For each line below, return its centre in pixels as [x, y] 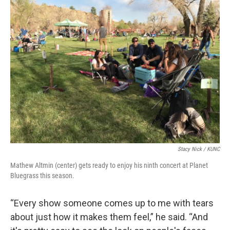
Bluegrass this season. [42, 175]
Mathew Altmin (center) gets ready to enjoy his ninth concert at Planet [109, 165]
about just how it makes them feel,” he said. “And [109, 217]
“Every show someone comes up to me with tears [112, 203]
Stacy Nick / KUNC [199, 149]
